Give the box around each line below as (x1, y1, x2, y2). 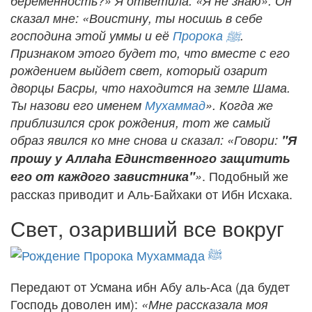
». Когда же (205, 96, 273, 114)
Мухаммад (145, 96, 205, 114)
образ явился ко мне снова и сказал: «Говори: (10, 131, 281, 148)
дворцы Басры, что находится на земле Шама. (10, 79, 290, 96)
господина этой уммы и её (10, 26, 173, 44)
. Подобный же (202, 166, 288, 185)
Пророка (173, 26, 226, 44)
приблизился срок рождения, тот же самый (10, 114, 270, 131)
